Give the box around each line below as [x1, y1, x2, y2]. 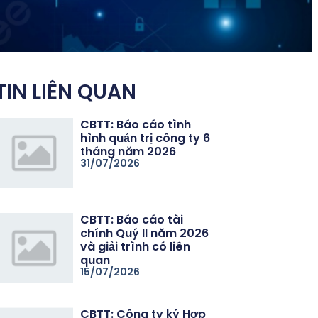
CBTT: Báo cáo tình [80, 116, 192, 133]
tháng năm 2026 [80, 143, 177, 160]
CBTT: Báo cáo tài [80, 211, 184, 228]
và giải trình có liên [80, 238, 191, 255]
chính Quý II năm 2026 [80, 224, 209, 241]
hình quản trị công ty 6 [80, 129, 211, 146]
